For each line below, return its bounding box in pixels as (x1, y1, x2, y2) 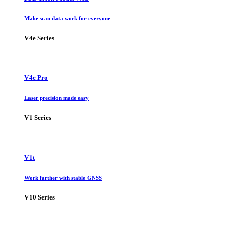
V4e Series (24, 34, 54, 42)
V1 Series (24, 113, 51, 122)
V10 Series (24, 193, 55, 201)
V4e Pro (24, 74, 48, 82)
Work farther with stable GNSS (24, 174, 102, 181)
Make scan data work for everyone (24, 15, 110, 21)
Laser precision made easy (24, 95, 89, 101)
